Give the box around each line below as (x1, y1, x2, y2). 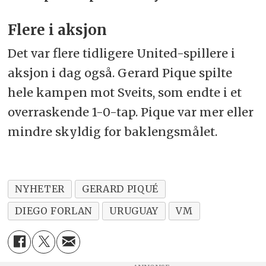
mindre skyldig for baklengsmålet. (8, 124, 218, 140)
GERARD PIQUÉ (82, 182, 159, 195)
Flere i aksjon (8, 21, 107, 40)
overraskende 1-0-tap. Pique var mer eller (8, 104, 254, 120)
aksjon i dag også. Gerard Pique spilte (8, 65, 233, 81)
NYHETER (15, 182, 65, 195)
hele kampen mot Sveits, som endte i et (8, 85, 242, 100)
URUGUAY (109, 204, 159, 217)
